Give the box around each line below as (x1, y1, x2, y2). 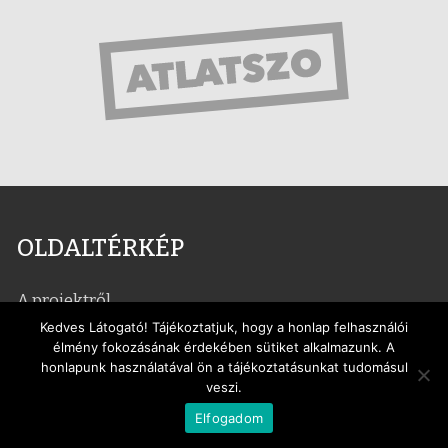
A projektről (17, 289, 111, 311)
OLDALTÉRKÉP (17, 233, 184, 262)
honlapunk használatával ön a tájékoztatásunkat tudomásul (40, 359, 408, 375)
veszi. (206, 379, 242, 395)
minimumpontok (17, 338, 157, 360)
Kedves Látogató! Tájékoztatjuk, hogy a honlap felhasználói (40, 319, 408, 335)
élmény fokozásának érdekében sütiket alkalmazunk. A (53, 339, 395, 355)
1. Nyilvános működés (37, 382, 207, 404)
